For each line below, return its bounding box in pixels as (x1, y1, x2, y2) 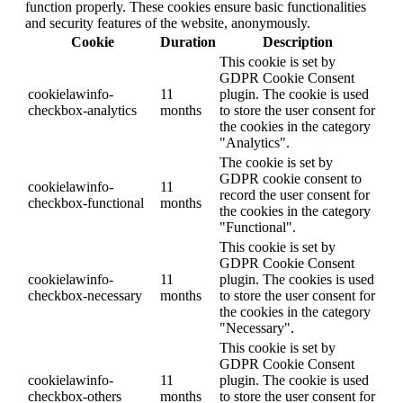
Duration (160, 34, 216, 50)
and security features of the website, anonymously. (25, 15, 310, 31)
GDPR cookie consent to (219, 171, 362, 187)
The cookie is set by (219, 155, 333, 171)
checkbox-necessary (28, 288, 142, 304)
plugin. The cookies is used (219, 272, 374, 288)
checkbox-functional (28, 195, 144, 211)
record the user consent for (219, 187, 370, 203)
